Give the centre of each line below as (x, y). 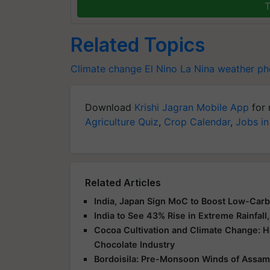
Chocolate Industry (134, 244)
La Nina (197, 68)
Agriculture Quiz (122, 121)
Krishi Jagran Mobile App (192, 107)
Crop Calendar (197, 121)
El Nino (161, 68)
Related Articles (123, 182)
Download (110, 107)
